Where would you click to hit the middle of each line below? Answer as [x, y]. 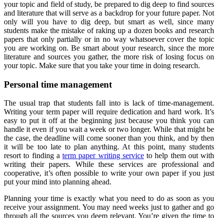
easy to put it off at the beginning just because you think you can [109, 121]
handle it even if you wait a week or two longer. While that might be [109, 129]
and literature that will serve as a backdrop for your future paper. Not [109, 13]
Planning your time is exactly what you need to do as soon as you [109, 199]
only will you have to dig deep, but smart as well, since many [109, 21]
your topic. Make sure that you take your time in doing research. [102, 65]
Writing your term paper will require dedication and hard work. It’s [109, 112]
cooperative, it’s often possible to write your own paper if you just [109, 173]
